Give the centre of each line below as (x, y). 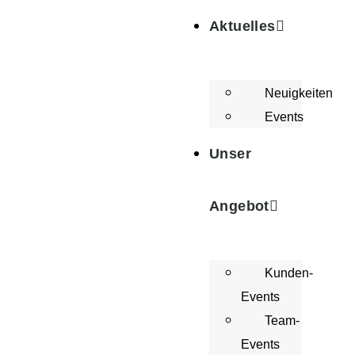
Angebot (239, 206)
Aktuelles (242, 26)
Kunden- (289, 273)
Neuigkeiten (299, 93)
